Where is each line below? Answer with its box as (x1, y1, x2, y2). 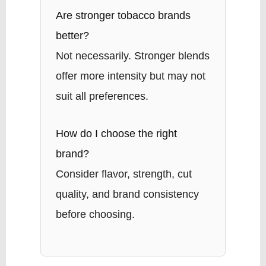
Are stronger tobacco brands (55, 9, 191, 21)
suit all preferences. (55, 90, 148, 102)
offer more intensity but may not (55, 69, 205, 82)
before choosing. (55, 208, 135, 220)
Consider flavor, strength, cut (55, 167, 192, 180)
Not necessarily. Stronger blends (55, 49, 210, 62)
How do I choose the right (55, 127, 177, 140)
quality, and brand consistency (55, 188, 199, 200)
